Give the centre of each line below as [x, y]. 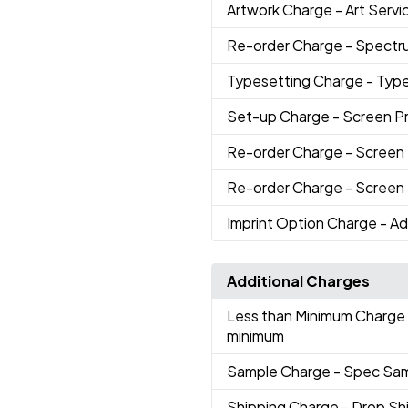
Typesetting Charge [296, 80]
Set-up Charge [279, 116]
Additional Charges [298, 280]
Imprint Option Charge [303, 222]
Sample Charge [280, 371]
